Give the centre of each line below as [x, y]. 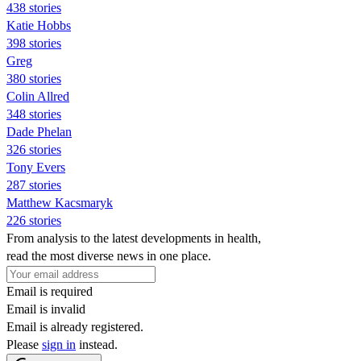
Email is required [50, 291]
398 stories [34, 43]
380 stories [34, 78]
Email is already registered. [75, 326]
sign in [59, 344]
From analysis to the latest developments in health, [134, 238]
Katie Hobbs [39, 25]
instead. [97, 344]
